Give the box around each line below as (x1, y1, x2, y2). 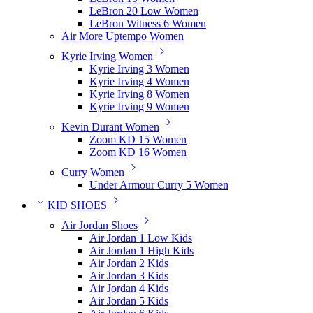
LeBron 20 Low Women (89, 5, 198, 17)
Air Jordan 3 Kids (89, 270, 168, 282)
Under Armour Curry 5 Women (89, 179, 228, 191)
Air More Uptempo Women (61, 30, 184, 42)
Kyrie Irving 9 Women (89, 101, 189, 112)
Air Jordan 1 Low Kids (89, 232, 192, 244)
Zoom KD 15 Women (89, 133, 187, 145)
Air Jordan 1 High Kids (89, 245, 194, 256)
